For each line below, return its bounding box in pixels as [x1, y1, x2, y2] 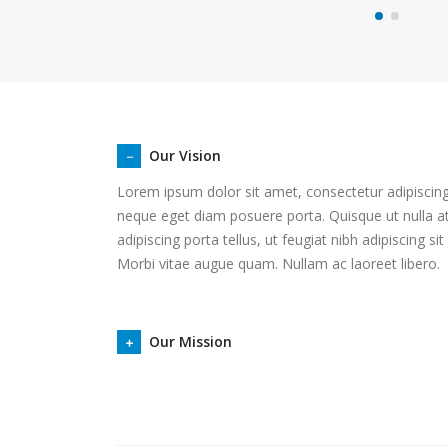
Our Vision [149, 145, 221, 165]
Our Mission [149, 331, 232, 351]
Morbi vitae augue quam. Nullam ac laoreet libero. [117, 253, 440, 273]
